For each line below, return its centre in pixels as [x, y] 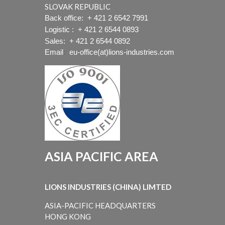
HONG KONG [68, 217]
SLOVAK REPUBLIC [78, 7]
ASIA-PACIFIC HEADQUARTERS [100, 206]
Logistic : [60, 30]
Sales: [56, 41]
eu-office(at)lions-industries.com [122, 52]
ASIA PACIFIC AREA [101, 156]
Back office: [65, 18]
